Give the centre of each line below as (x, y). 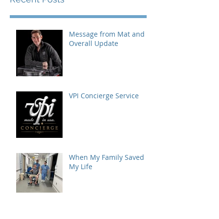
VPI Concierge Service (104, 95)
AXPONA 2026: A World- (108, 212)
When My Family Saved (107, 157)
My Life (81, 166)
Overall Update (94, 43)
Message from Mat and (107, 34)
